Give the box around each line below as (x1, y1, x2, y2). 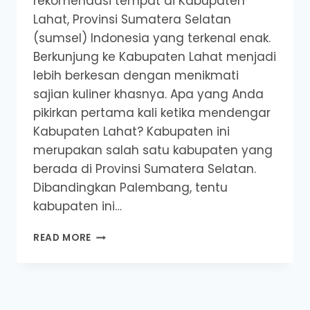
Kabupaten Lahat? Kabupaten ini (33, 123, 230, 140)
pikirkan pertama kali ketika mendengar (33, 104, 271, 122)
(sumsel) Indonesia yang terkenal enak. (33, 30, 271, 47)
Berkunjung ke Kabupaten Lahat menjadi (33, 48, 276, 66)
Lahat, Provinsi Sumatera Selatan (33, 11, 231, 28)
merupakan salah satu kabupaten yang (33, 142, 273, 159)
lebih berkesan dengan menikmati (33, 67, 239, 84)
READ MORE (33, 231, 92, 245)
